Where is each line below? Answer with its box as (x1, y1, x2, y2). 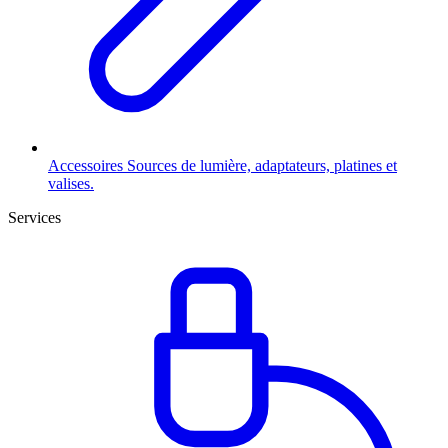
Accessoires (48, 157, 127, 174)
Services (8, 209, 61, 226)
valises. (48, 175, 94, 192)
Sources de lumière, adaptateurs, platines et (127, 157, 397, 174)
